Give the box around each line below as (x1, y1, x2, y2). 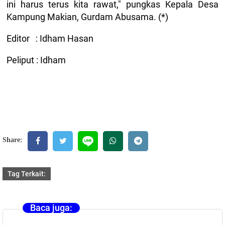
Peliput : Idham (7, 55, 66, 65)
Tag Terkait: (8, 170, 46, 178)
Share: (3, 136, 23, 144)
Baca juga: (30, 202, 72, 213)
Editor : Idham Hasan (7, 33, 93, 44)
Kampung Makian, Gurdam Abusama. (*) (7, 12, 170, 22)
